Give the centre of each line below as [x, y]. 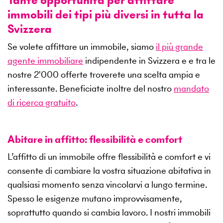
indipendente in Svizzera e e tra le [149, 61]
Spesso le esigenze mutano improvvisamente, [95, 199]
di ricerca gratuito [42, 103]
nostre [21, 75]
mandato [191, 89]
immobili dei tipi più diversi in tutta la [106, 14]
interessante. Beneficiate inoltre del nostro [91, 89]
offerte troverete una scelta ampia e [129, 75]
